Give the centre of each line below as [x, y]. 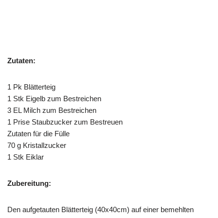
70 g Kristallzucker [37, 145]
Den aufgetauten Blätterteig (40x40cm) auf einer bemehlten [100, 209]
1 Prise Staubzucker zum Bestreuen [65, 122]
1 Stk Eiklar [26, 157]
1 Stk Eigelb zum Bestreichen [54, 98]
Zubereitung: [29, 183]
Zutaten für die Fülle [38, 133]
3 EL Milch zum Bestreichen [52, 110]
